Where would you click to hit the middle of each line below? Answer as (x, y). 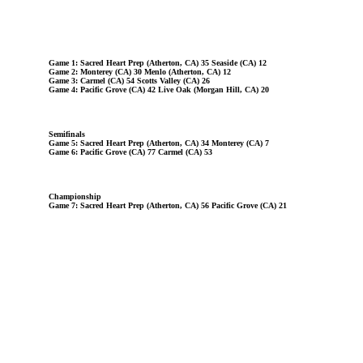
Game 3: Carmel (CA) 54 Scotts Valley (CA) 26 (129, 81)
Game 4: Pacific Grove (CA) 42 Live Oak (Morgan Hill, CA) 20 (159, 90)
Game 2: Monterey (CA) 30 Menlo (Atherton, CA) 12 (140, 72)
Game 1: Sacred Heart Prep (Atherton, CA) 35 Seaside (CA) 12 (158, 63)
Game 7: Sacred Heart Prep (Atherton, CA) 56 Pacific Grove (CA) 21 (168, 205)
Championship (75, 196)
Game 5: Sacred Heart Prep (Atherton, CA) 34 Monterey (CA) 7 (159, 143)
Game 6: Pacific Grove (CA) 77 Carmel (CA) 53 (130, 152)
